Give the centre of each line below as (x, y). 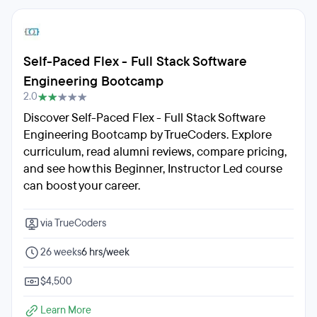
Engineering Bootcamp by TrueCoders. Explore (148, 135)
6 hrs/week (105, 252)
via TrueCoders (73, 223)
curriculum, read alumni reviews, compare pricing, (155, 152)
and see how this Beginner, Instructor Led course (153, 169)
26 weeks (61, 252)
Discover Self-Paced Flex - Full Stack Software (144, 118)
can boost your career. (82, 186)
